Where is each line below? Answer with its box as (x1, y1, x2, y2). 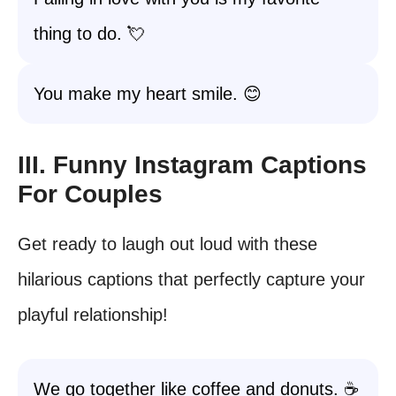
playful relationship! (18, 305, 168, 324)
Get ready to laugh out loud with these (18, 234, 317, 254)
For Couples (18, 180, 163, 208)
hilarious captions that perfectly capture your (18, 270, 365, 289)
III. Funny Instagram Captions (18, 151, 367, 179)
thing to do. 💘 (34, 24, 145, 43)
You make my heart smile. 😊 (34, 84, 262, 103)
